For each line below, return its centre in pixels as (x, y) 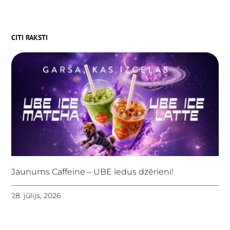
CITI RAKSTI (30, 38)
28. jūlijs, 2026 (36, 195)
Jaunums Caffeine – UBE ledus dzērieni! (93, 171)
